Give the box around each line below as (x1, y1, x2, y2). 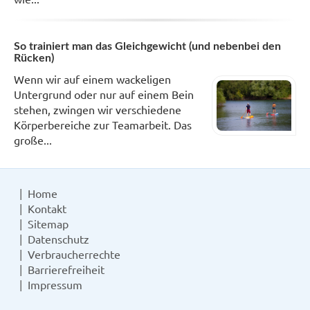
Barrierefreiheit (28, 262, 104, 277)
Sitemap (28, 217, 69, 231)
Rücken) (14, 53, 54, 64)
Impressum (28, 277, 82, 292)
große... (14, 133, 52, 147)
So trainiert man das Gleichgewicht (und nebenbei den (14, 41, 281, 53)
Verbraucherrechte (28, 247, 120, 262)
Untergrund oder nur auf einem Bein (14, 87, 194, 102)
